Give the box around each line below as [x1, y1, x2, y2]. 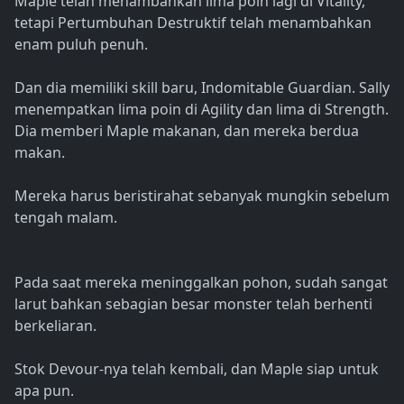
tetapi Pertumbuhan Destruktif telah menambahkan [14, 13, 372, 33]
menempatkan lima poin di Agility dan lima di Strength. [14, 99, 389, 120]
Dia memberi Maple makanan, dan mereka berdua [14, 121, 359, 142]
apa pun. [14, 381, 74, 401]
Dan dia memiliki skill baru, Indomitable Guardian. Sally [14, 78, 390, 98]
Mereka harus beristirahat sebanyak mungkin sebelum [14, 186, 390, 207]
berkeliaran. [14, 316, 96, 336]
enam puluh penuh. [14, 34, 148, 55]
